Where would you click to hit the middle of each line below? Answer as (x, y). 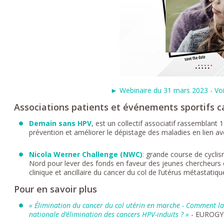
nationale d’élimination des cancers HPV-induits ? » (109, 214)
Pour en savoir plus (56, 189)
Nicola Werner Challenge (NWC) (86, 154)
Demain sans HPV (60, 123)
